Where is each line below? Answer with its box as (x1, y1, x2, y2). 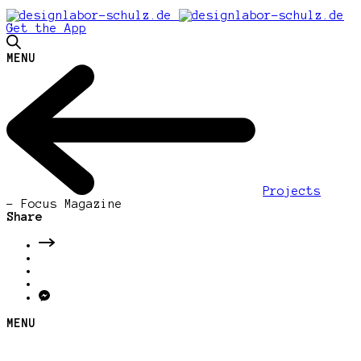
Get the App (6, 22, 86, 35)
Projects (263, 185, 322, 198)
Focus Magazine (14, 197, 122, 211)
